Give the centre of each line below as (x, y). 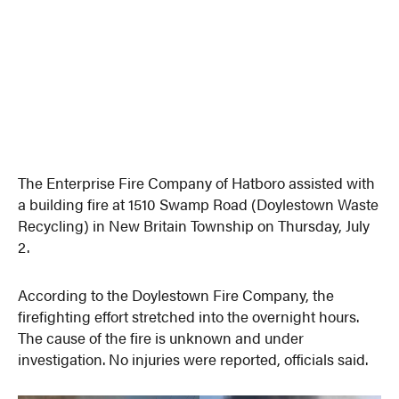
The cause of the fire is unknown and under (161, 337)
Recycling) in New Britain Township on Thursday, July (194, 225)
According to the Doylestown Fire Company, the (176, 294)
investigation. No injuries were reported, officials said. (193, 358)
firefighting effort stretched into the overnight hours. (189, 316)
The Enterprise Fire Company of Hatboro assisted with (197, 182)
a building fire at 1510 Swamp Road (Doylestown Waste (199, 204)
